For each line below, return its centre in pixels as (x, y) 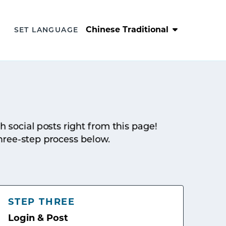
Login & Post (38, 219)
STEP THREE (42, 203)
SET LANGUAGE (46, 31)
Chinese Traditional (127, 30)
